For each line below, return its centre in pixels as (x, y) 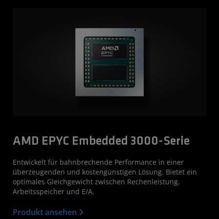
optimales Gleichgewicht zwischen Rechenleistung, (96, 182)
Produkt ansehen (46, 212)
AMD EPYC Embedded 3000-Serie (101, 142)
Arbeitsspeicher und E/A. (54, 192)
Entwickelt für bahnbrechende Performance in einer (98, 162)
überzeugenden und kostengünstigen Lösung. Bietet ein (105, 172)
